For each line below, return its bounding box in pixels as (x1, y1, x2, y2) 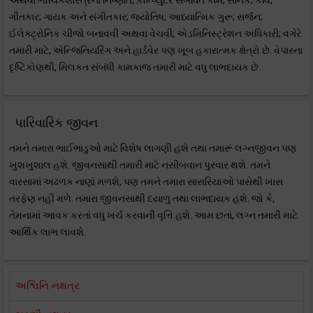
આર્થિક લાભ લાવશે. (9, 226, 86, 238)
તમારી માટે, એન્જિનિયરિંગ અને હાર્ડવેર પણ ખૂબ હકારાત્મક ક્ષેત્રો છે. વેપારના (9, 45, 303, 56)
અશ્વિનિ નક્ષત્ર (15, 279, 80, 292)
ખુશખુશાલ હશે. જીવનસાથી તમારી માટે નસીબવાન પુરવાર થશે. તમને (9, 159, 270, 170)
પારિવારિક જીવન (15, 115, 98, 130)
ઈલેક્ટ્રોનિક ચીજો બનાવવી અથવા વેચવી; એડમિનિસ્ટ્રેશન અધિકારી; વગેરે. (9, 28, 303, 39)
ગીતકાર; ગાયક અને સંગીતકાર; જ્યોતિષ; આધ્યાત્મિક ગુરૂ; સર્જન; (9, 11, 263, 22)
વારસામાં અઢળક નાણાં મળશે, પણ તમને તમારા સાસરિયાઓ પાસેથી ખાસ (9, 176, 283, 187)
